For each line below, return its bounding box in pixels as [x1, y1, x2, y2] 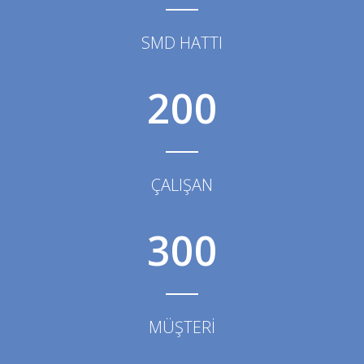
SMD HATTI [141, 32, 223, 54]
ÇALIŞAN [151, 174, 213, 196]
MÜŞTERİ [149, 316, 215, 338]
